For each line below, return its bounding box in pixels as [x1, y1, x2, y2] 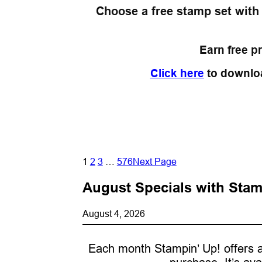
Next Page [132, 156, 177, 167]
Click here [150, 66, 204, 80]
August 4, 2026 [82, 208, 145, 219]
